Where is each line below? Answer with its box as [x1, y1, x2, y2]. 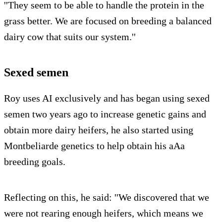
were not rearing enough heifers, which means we [4, 208, 203, 219]
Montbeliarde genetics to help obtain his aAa [4, 140, 185, 152]
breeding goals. [4, 156, 65, 167]
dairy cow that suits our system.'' [4, 31, 136, 43]
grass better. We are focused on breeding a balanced [4, 15, 212, 27]
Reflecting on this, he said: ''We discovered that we [4, 192, 209, 203]
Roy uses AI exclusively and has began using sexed [4, 93, 210, 104]
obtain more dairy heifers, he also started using [4, 124, 193, 136]
